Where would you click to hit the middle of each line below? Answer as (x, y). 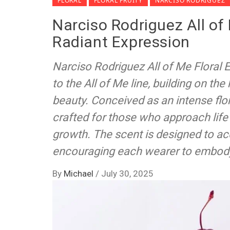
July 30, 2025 (127, 174)
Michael (80, 174)
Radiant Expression (121, 42)
